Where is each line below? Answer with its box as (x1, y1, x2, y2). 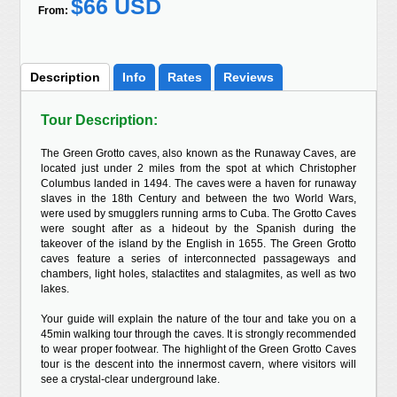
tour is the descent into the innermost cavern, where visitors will (41, 358, 356, 370)
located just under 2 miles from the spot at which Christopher (41, 162, 356, 175)
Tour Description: (41, 113, 159, 128)
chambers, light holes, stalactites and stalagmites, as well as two (41, 268, 356, 280)
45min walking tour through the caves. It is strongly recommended (41, 328, 356, 340)
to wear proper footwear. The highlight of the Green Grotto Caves (41, 343, 356, 355)
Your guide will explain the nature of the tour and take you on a (41, 313, 356, 325)
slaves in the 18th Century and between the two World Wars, (41, 192, 356, 205)
